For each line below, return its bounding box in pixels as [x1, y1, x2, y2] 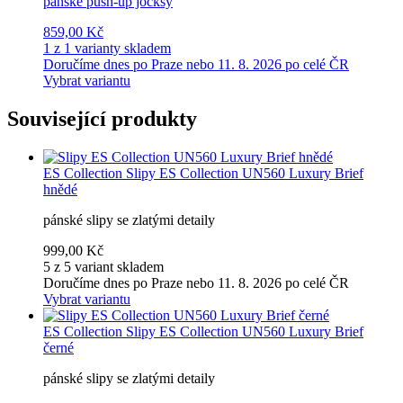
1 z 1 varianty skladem [43, 40, 171, 56]
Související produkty [7, 106, 197, 130]
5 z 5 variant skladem [43, 258, 164, 274]
